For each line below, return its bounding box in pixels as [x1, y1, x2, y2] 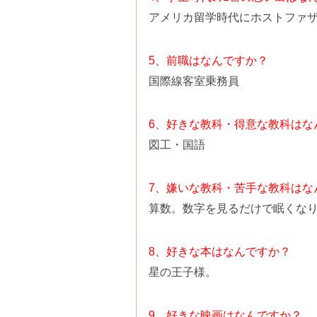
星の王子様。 [148, 265, 217, 278]
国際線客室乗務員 [148, 74, 239, 87]
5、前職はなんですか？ [148, 54, 268, 67]
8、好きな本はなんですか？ [148, 245, 291, 258]
